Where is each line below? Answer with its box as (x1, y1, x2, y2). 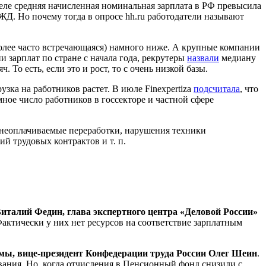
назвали (187, 52, 219, 63)
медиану (219, 52, 256, 63)
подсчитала (194, 83, 240, 94)
